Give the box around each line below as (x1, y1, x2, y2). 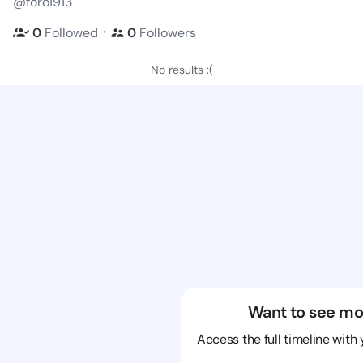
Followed (45, 23, 98, 41)
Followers (139, 23, 196, 41)
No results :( (150, 62, 213, 77)
